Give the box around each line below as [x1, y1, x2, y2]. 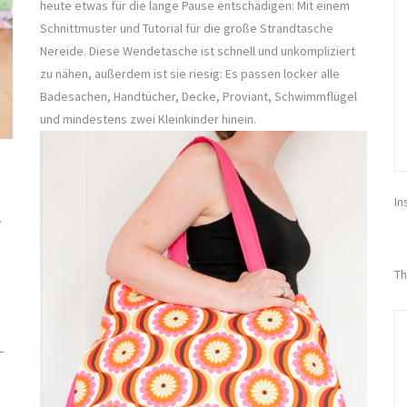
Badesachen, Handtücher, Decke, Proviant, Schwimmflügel [40, 87, 357, 104]
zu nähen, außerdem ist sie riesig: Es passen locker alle [40, 65, 340, 82]
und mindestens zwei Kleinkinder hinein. [40, 110, 259, 127]
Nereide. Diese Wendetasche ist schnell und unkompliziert [40, 42, 355, 59]
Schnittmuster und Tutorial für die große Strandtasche [40, 19, 333, 36]
